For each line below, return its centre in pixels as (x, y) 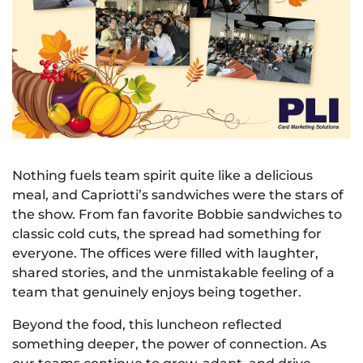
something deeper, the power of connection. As (169, 344)
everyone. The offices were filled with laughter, (165, 253)
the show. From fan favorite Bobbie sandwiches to (177, 214)
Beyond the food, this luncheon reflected (147, 324)
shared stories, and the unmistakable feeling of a (173, 272)
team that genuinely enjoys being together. (157, 292)
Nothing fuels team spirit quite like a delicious (162, 175)
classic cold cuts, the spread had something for (167, 233)
